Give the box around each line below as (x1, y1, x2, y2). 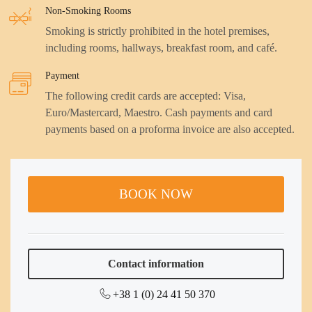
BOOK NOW (119, 187, 193, 202)
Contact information (108, 258, 204, 270)
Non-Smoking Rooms (45, 6, 131, 17)
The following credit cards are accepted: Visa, (45, 90, 246, 102)
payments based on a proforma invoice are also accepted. (45, 123, 295, 136)
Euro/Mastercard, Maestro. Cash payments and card (45, 107, 272, 119)
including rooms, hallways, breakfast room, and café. (45, 42, 277, 54)
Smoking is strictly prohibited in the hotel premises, (45, 25, 270, 38)
